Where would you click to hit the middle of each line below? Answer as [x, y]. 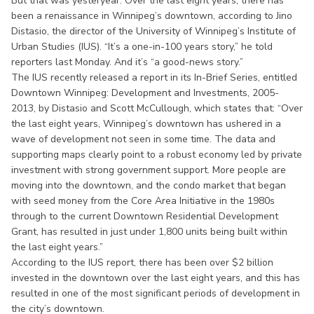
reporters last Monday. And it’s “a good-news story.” [127, 62]
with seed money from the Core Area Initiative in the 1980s [143, 200]
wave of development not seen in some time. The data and [143, 139]
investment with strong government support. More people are [149, 170]
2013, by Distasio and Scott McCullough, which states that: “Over [157, 108]
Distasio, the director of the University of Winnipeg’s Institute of [153, 31]
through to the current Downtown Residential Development [145, 216]
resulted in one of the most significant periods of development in [156, 293]
